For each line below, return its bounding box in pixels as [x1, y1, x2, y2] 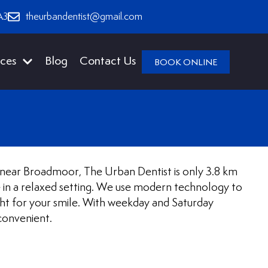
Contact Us [80, 56, 136, 67]
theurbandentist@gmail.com [26, 11, 142, 22]
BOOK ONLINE [154, 57, 218, 67]
